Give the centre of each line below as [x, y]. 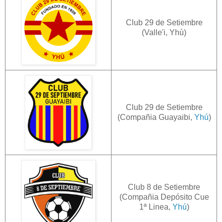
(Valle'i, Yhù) [164, 32]
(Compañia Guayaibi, [156, 117]
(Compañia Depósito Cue [164, 197]
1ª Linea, [156, 207]
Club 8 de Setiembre [164, 187]
